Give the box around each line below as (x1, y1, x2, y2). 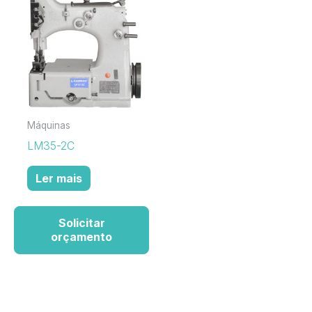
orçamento (51, 230, 112, 244)
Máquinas (27, 120, 71, 132)
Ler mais (36, 171, 83, 185)
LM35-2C (27, 138, 75, 153)
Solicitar (58, 216, 105, 231)
